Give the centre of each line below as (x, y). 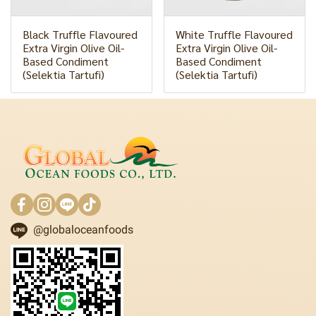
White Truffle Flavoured (234, 34)
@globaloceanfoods (83, 230)
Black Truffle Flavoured (80, 34)
